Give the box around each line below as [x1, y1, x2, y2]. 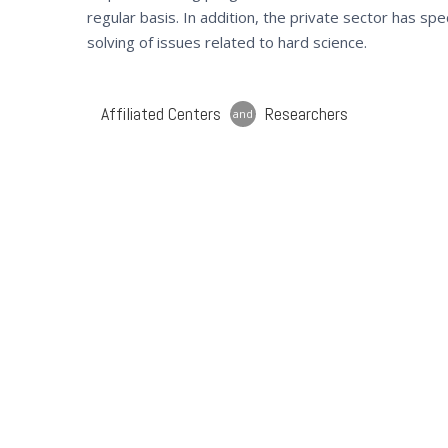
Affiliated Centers [101, 102, 221, 126]
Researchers [265, 102, 348, 126]
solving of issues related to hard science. [87, 31, 367, 52]
